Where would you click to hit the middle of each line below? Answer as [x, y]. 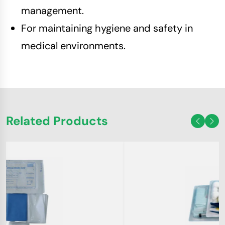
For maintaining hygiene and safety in [107, 28]
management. [52, 11]
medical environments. [73, 46]
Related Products [57, 121]
